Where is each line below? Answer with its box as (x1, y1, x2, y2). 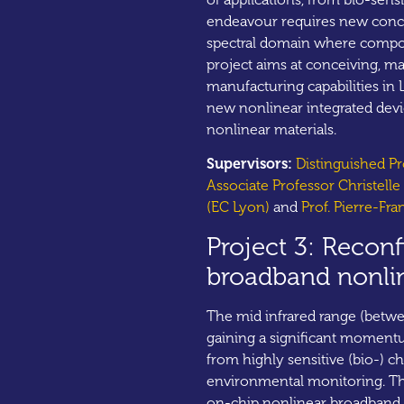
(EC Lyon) (206, 198, 270, 216)
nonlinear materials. (206, 120, 336, 138)
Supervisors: (206, 155, 292, 173)
